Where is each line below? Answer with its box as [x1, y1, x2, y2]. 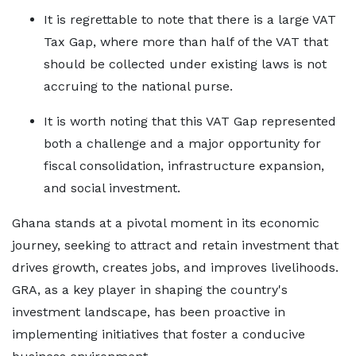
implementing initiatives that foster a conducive [12, 327, 305, 342]
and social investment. [44, 180, 180, 195]
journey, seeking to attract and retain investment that [12, 238, 339, 253]
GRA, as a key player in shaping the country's [12, 282, 288, 297]
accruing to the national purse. [44, 79, 233, 94]
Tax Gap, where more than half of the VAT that [44, 34, 328, 49]
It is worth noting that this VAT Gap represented [44, 114, 336, 129]
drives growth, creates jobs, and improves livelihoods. [12, 260, 339, 275]
